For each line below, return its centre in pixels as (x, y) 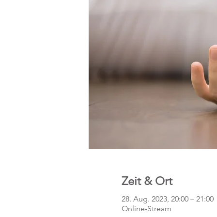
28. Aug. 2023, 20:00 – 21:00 (167, 199)
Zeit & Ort (147, 181)
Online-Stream (146, 209)
